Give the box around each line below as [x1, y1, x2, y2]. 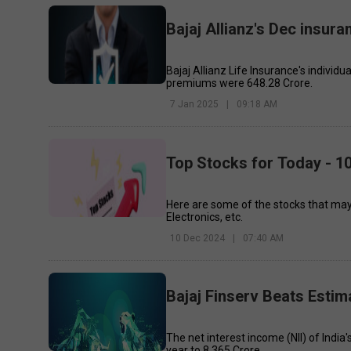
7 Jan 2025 [170, 99, 219, 110]
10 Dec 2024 [170, 232, 226, 244]
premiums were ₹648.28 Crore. [166, 77, 313, 90]
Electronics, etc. [166, 210, 244, 223]
